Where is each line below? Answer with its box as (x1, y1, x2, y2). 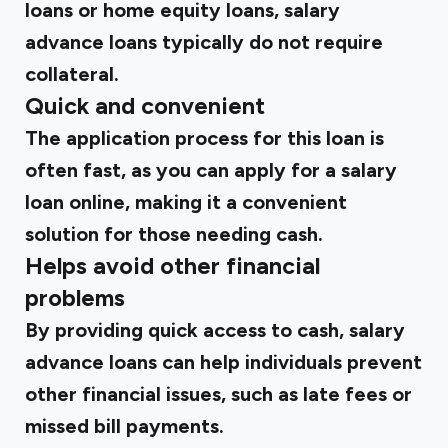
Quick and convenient (25, 92, 265, 120)
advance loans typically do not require (25, 30, 383, 54)
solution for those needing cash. (25, 222, 323, 246)
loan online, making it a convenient (25, 190, 347, 214)
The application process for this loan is (25, 126, 384, 150)
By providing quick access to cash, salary (25, 318, 405, 342)
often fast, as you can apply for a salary (25, 158, 397, 182)
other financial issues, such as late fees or (25, 382, 412, 406)
